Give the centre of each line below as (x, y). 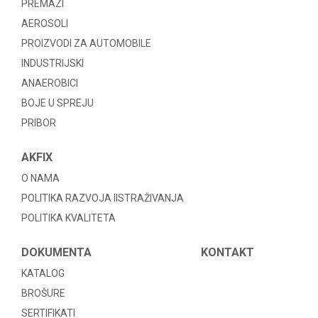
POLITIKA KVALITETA (68, 218)
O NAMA (40, 178)
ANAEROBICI (50, 83)
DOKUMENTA (56, 252)
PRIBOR (39, 123)
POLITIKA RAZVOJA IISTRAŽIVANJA (103, 198)
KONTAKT (227, 252)
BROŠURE (43, 293)
